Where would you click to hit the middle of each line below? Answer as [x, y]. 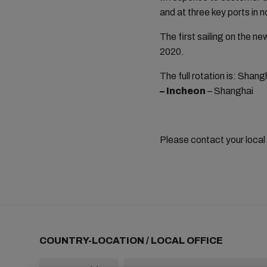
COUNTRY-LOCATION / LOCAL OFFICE [131, 240]
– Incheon [184, 91]
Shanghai [234, 91]
